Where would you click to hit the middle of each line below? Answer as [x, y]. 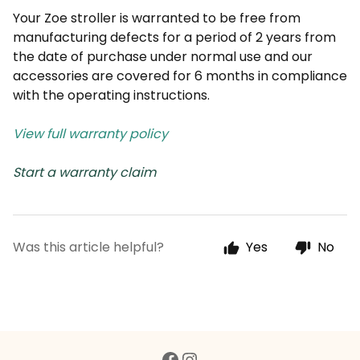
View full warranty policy [90, 134]
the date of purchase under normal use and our [163, 57]
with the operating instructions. [111, 96]
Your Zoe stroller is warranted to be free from [157, 18]
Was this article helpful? [88, 247]
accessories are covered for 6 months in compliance [180, 76]
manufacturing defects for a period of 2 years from [174, 38]
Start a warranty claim [84, 173]
